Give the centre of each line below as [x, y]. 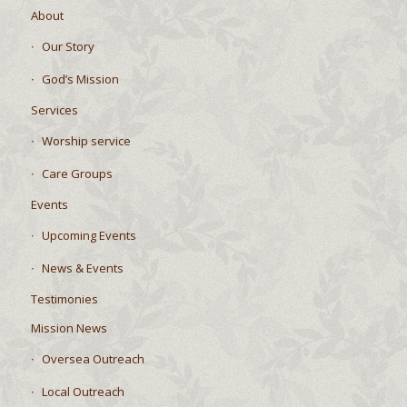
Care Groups [77, 174]
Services [54, 110]
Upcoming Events [89, 236]
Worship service [86, 141]
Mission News [69, 328]
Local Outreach [83, 392]
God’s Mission [80, 79]
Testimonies [64, 299]
